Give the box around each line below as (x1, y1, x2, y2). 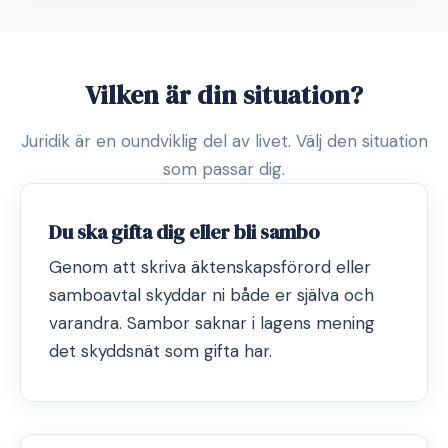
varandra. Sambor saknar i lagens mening (49, 312, 375, 334)
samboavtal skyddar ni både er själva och (49, 284, 374, 306)
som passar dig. (163, 158, 285, 180)
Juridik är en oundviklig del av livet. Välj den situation (20, 130, 428, 152)
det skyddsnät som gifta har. (49, 340, 272, 362)
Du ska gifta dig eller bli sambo (49, 218, 320, 246)
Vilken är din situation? (85, 77, 363, 113)
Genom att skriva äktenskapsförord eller (49, 256, 371, 278)
